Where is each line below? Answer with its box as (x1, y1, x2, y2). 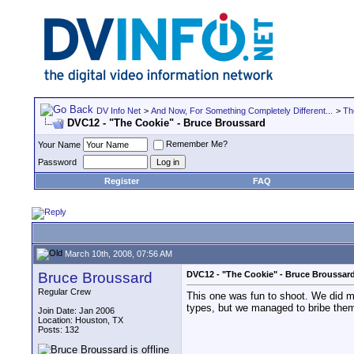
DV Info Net (96, 106, 141, 115)
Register (104, 176, 139, 186)
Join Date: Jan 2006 (38, 306, 115, 315)
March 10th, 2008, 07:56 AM (62, 248, 172, 258)
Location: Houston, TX (38, 315, 123, 325)
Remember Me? (166, 139, 228, 149)
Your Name (38, 140, 81, 149)
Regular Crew (38, 287, 91, 296)
